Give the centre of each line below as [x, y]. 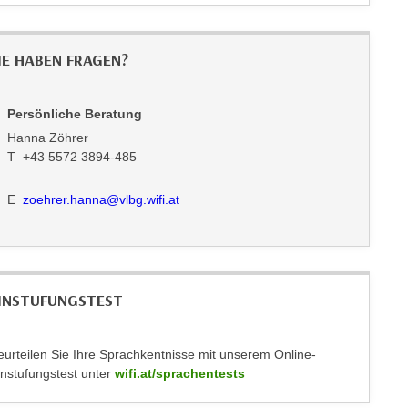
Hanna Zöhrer [47, 138]
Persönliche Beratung [74, 114]
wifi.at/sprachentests [179, 373]
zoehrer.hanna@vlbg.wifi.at [101, 199]
